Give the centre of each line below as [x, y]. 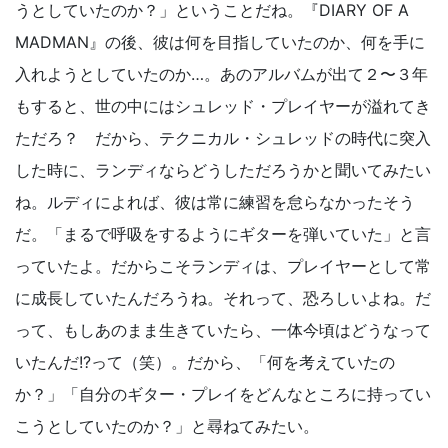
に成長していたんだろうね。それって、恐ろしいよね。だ [223, 298]
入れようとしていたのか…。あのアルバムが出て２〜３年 [221, 74]
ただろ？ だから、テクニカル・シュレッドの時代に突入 [223, 138]
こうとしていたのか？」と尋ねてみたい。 [167, 426]
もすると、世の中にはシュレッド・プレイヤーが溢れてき [223, 106]
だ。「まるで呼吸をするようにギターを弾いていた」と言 [223, 234]
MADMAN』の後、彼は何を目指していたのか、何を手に [220, 42]
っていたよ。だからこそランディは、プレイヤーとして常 [223, 266]
